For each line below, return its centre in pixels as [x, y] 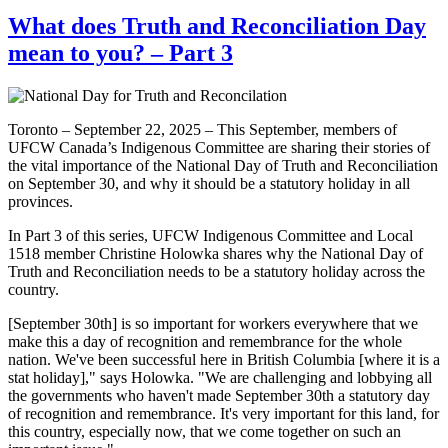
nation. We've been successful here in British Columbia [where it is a [224, 360]
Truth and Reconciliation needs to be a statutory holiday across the [216, 272]
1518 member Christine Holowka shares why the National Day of [215, 254]
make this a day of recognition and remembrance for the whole [205, 342]
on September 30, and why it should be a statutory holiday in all [209, 184]
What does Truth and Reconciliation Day [217, 26]
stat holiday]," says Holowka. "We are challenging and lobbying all [220, 378]
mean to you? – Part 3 [120, 53]
